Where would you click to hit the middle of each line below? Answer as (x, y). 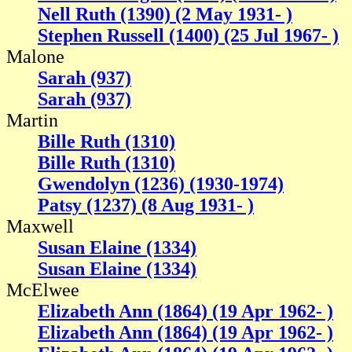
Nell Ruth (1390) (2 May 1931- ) (165, 15)
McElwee (43, 290)
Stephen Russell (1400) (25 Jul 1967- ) (188, 36)
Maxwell (40, 227)
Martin (32, 121)
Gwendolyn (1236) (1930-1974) (161, 184)
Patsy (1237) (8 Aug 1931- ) (146, 205)
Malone (35, 57)
